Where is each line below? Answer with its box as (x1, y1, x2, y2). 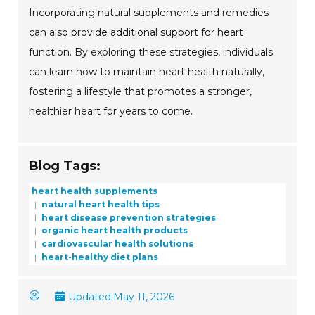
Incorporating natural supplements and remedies (29, 6, 269, 20)
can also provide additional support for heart (29, 26, 244, 39)
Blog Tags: (29, 158, 101, 174)
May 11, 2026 (113, 290, 175, 303)
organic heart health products (39, 225, 188, 236)
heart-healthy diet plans (39, 251, 159, 262)
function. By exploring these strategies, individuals (29, 46, 274, 59)
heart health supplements (32, 185, 158, 196)
